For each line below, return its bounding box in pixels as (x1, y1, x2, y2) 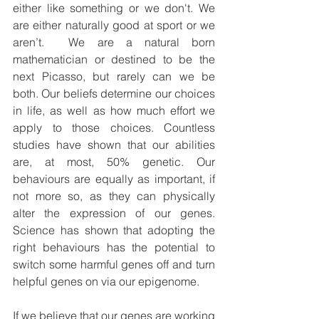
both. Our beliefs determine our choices (13, 86, 215, 101)
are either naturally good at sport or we (13, 18, 215, 33)
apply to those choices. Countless (13, 120, 215, 135)
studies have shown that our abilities (13, 137, 215, 152)
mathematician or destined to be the (13, 52, 215, 67)
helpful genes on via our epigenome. (13, 274, 199, 289)
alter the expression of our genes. (13, 206, 215, 221)
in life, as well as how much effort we (13, 103, 215, 118)
